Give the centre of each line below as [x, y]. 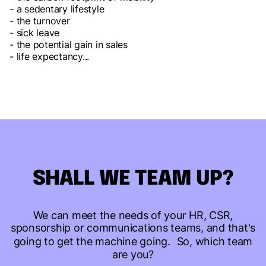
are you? [133, 254]
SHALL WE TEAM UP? [133, 179]
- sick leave [34, 33]
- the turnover [40, 21]
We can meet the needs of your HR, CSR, [133, 215]
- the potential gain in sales [69, 45]
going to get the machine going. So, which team [133, 241]
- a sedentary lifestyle [57, 9]
